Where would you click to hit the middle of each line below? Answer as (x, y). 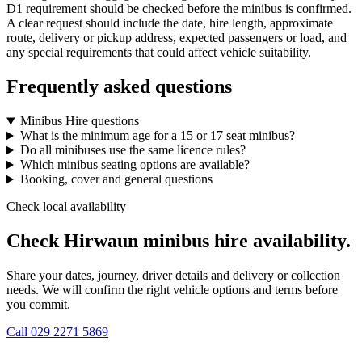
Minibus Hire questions (79, 121)
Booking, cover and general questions (116, 179)
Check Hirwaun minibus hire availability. (179, 241)
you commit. (38, 305)
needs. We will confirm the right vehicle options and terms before (172, 290)
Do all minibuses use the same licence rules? (133, 150)
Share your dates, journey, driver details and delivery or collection (173, 276)
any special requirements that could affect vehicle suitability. (159, 53)
